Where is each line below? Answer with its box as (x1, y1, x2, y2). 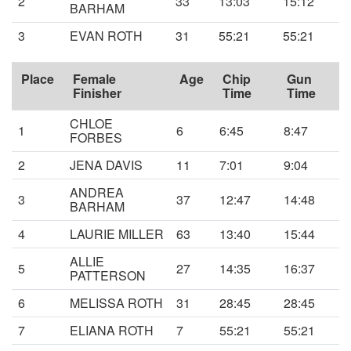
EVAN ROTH (70, 27, 143, 45)
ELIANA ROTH (70, 321, 154, 340)
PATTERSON (70, 266, 146, 285)
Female (73, 70, 116, 89)
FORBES (70, 128, 122, 147)
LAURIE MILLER (70, 225, 164, 244)
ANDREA (70, 183, 124, 202)
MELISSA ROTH (70, 294, 163, 313)
